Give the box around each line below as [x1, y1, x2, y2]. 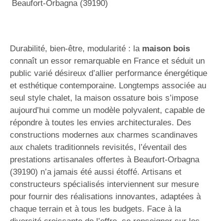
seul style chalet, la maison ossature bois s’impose [10, 93, 198, 103]
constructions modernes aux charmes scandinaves [10, 130, 198, 140]
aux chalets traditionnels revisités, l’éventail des [10, 143, 187, 152]
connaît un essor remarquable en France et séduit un [10, 56, 205, 66]
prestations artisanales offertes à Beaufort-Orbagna [10, 155, 199, 164]
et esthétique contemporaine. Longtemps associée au [10, 81, 206, 90]
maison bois [142, 44, 190, 53]
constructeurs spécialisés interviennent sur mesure [10, 180, 199, 189]
